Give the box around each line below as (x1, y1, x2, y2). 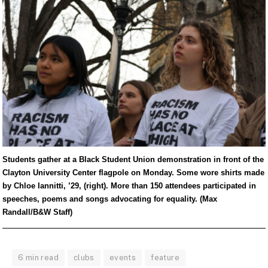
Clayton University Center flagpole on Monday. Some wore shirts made (2, 168, 264, 178)
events (109, 252, 136, 262)
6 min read (18, 252, 59, 262)
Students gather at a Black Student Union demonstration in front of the (2, 155, 264, 165)
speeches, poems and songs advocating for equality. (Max (2, 194, 217, 204)
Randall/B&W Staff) (2, 208, 72, 217)
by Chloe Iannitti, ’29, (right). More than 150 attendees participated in (2, 181, 256, 191)
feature (151, 252, 179, 262)
